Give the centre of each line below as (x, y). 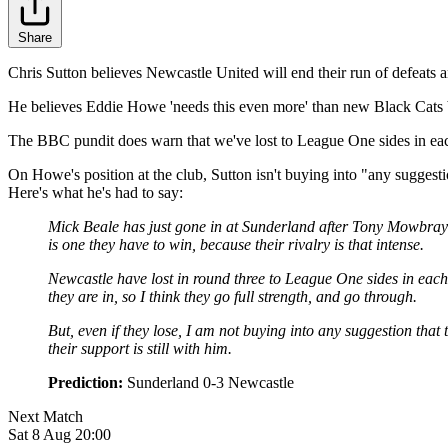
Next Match (45, 417)
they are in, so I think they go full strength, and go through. (232, 297)
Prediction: (85, 383)
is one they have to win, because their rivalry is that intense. (236, 245)
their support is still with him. (140, 349)
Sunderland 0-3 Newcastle (208, 383)
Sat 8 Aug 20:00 (59, 435)
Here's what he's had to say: (95, 193)
